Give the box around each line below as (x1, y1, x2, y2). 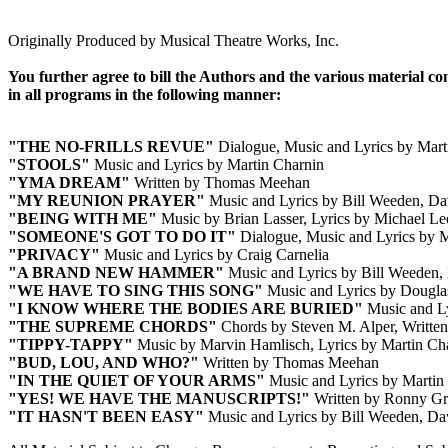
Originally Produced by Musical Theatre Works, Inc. (8, 32, 339, 50)
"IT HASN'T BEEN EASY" (8, 408, 204, 426)
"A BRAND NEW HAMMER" (8, 264, 224, 282)
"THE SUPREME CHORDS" (8, 318, 217, 336)
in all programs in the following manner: (8, 86, 281, 104)
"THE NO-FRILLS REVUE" (8, 138, 214, 156)
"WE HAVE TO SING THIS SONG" (8, 282, 263, 300)
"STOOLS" (8, 156, 90, 174)
